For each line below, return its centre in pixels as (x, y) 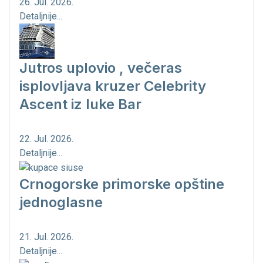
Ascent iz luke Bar (80, 104)
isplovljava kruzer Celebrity (113, 86)
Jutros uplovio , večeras (101, 68)
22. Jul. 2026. (46, 139)
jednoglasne (61, 203)
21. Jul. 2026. (46, 237)
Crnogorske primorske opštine (122, 184)
